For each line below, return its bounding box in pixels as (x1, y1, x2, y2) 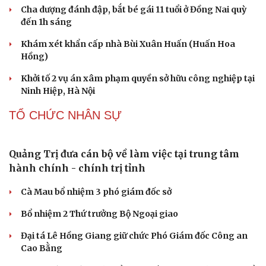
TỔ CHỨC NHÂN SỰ (9, 109, 122, 122)
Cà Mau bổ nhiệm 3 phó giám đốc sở (21, 186, 172, 198)
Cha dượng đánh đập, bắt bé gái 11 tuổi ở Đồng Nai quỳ (21, 4, 246, 15)
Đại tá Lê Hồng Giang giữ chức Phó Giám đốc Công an (21, 230, 248, 242)
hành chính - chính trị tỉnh (9, 162, 145, 175)
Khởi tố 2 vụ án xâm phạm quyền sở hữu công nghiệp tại (21, 73, 255, 84)
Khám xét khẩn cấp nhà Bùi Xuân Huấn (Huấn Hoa (21, 39, 235, 50)
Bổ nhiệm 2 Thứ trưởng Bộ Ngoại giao (21, 208, 178, 220)
